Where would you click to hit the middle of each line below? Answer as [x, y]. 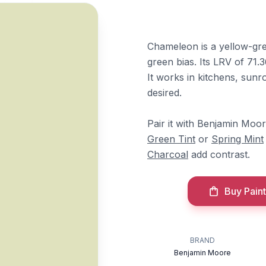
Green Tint [171, 139]
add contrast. [219, 154]
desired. [164, 93]
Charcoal [168, 154]
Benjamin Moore [203, 253]
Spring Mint [237, 139]
